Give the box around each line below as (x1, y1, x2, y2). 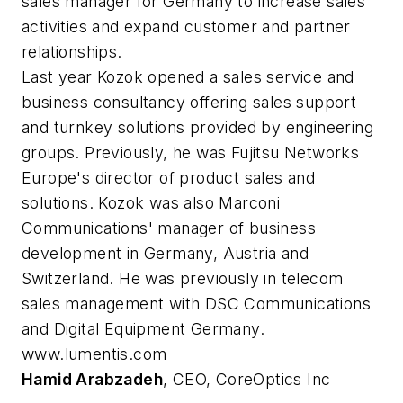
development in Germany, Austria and (22, 243, 309, 263)
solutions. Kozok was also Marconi (22, 193, 281, 212)
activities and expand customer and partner (22, 16, 351, 36)
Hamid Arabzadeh (22, 369, 163, 389)
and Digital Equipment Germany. (22, 318, 264, 338)
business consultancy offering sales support (22, 92, 357, 112)
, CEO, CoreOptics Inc (163, 369, 331, 389)
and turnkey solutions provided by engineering (22, 117, 373, 137)
